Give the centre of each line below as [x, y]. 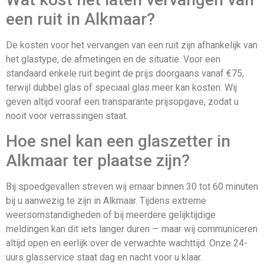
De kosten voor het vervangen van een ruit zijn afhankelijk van [132, 45]
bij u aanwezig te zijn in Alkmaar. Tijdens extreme [106, 201]
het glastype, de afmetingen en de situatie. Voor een [113, 59]
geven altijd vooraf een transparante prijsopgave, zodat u [122, 101]
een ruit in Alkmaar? [80, 19]
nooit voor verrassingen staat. [67, 115]
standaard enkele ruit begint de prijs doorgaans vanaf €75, [125, 73]
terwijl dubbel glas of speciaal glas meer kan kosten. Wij [121, 87]
